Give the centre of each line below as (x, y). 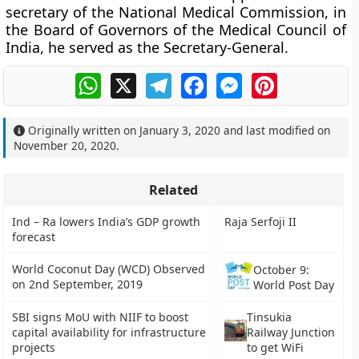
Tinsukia (269, 317)
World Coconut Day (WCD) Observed (109, 269)
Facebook (236, 79)
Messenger (276, 79)
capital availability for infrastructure (109, 332)
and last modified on (276, 130)
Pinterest (305, 79)
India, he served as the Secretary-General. (147, 47)
